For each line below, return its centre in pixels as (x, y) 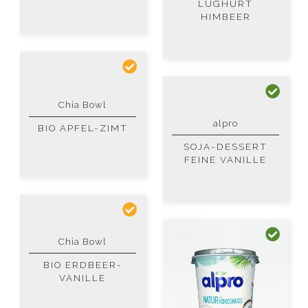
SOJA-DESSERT (225, 146)
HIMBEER (225, 16)
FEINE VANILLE (225, 159)
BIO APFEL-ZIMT (82, 128)
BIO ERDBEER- (82, 264)
